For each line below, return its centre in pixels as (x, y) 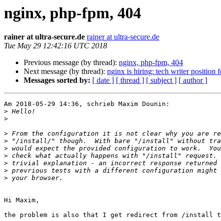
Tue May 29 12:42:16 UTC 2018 (55, 46)
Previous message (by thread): (71, 63)
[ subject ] (161, 80)
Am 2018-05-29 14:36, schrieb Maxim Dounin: (87, 104)
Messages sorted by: (57, 80)
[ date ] (103, 80)
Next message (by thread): (65, 72)
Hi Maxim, (22, 200)
